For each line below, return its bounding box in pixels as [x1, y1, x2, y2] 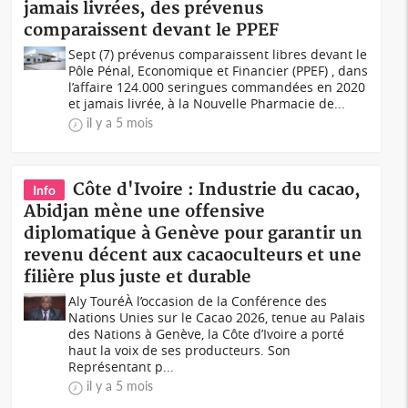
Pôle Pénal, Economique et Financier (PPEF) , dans [68, 62, 369, 79]
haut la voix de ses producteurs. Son [68, 342, 291, 359]
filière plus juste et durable [24, 267, 252, 288]
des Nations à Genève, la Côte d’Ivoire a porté [68, 325, 345, 342]
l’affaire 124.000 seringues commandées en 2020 [68, 78, 366, 96]
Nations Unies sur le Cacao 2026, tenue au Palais [68, 309, 366, 326]
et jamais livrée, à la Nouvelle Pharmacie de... [68, 95, 346, 112]
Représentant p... [68, 358, 175, 375]
